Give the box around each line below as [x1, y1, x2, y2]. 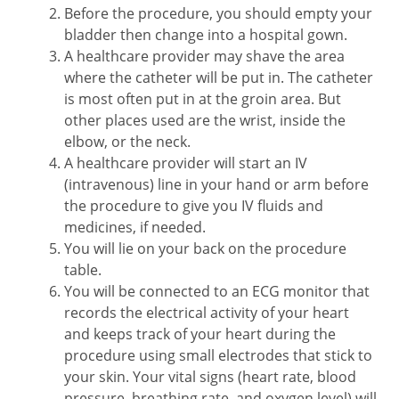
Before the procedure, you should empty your [64, 4, 372, 23]
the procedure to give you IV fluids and [64, 196, 323, 216]
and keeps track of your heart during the [64, 324, 336, 344]
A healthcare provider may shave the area [64, 46, 345, 66]
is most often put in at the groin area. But [64, 89, 341, 109]
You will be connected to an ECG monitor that [64, 281, 370, 301]
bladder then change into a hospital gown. [64, 25, 347, 45]
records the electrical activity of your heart [64, 303, 349, 322]
